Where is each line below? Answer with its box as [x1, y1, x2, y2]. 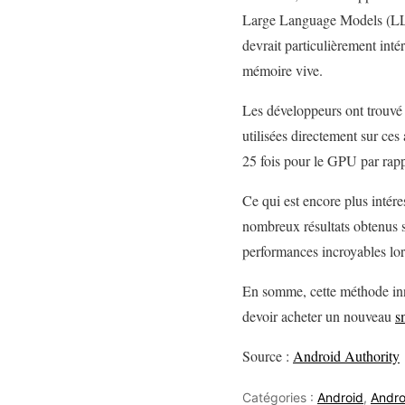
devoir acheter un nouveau [242, 306, 395, 325]
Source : [242, 345, 293, 365]
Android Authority [293, 345, 400, 365]
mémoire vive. [242, 60, 323, 80]
